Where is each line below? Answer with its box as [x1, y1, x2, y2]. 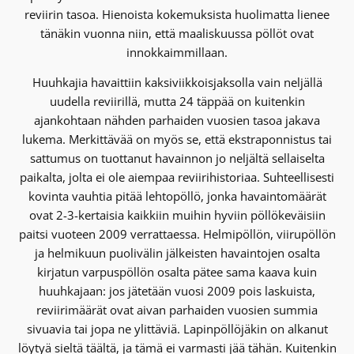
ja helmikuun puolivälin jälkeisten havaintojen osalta [34, 245, 320, 262]
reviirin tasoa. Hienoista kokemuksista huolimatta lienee [24, 6, 330, 22]
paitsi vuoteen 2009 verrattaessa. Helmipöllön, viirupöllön [18, 226, 336, 243]
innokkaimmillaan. [126, 43, 228, 60]
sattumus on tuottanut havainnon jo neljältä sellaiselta [29, 150, 325, 167]
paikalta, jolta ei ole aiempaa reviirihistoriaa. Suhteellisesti [20, 169, 334, 186]
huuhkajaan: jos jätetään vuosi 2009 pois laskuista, [39, 283, 315, 299]
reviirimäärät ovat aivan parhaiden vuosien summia [36, 302, 318, 318]
